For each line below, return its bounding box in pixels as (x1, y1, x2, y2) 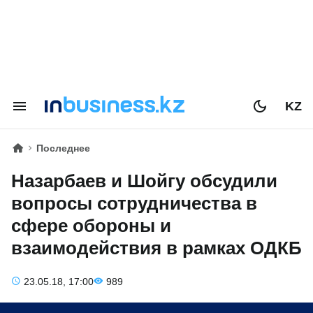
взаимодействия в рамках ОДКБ (11, 238, 302, 259)
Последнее (36, 143, 90, 154)
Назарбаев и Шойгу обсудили (11, 170, 277, 191)
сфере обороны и (11, 215, 171, 236)
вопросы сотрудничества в (11, 193, 257, 214)
